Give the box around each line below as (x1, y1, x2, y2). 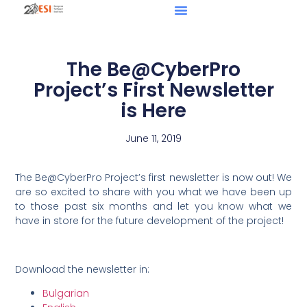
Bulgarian (42, 286, 90, 301)
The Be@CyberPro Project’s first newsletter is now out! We (15, 171, 292, 185)
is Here (121, 97, 186, 125)
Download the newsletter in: (15, 262, 150, 276)
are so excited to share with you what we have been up (15, 185, 292, 199)
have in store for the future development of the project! (15, 214, 287, 228)
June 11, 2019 (125, 132, 182, 146)
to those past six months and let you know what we (15, 199, 292, 214)
